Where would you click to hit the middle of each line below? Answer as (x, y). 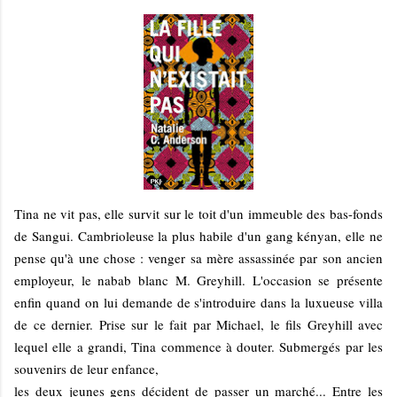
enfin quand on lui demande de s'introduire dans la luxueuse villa (198, 302)
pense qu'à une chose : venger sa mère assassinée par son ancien (198, 257)
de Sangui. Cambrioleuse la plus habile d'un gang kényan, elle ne (198, 235)
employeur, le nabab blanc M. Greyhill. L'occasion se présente (198, 280)
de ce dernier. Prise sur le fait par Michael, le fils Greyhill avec (198, 324)
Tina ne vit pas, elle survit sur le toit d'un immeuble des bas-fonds (198, 213)
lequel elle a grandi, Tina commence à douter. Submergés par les (198, 346)
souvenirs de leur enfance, (86, 368)
